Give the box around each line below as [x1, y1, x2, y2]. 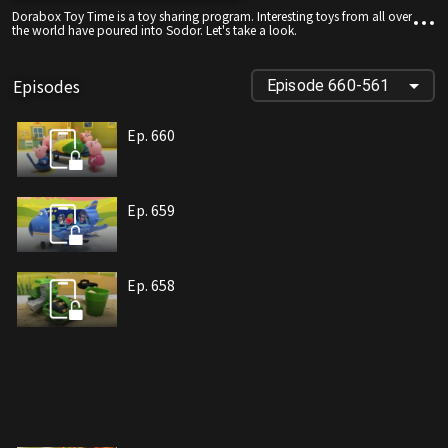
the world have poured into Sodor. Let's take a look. [12, 21, 297, 39]
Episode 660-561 [267, 76, 390, 96]
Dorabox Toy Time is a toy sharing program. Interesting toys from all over [12, 7, 412, 25]
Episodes [13, 73, 80, 98]
